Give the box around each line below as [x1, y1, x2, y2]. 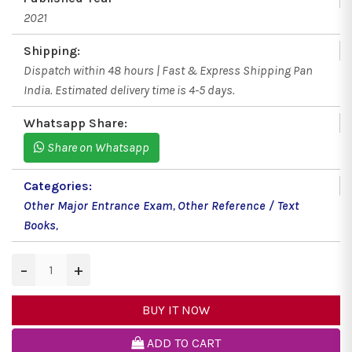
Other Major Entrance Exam [24, 198, 173, 214]
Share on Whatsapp [45, 140, 149, 156]
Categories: [24, 178, 92, 194]
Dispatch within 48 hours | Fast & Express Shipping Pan [24, 63, 313, 79]
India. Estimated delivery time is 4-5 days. [24, 82, 235, 98]
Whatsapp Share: [24, 115, 127, 131]
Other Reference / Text [178, 198, 299, 214]
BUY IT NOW [142, 302, 210, 318]
